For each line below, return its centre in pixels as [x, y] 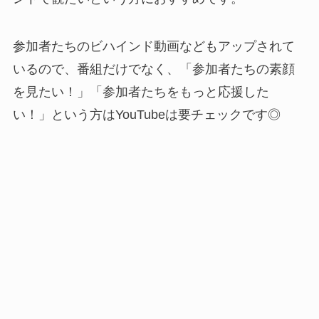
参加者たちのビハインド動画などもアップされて [153, 47]
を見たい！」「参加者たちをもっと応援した [141, 92]
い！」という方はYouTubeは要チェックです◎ [146, 115]
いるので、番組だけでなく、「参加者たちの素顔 [153, 69]
